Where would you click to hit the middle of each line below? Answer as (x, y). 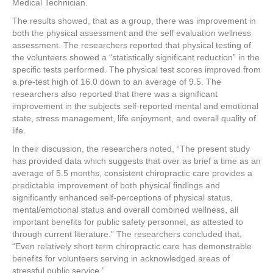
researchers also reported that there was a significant (115, 94)
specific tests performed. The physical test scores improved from (136, 70)
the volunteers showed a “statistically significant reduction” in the (136, 58)
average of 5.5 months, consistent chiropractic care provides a (132, 173)
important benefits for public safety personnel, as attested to (128, 222)
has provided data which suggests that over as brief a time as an (136, 161)
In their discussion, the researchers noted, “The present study (131, 149)
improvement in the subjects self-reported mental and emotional (135, 106)
